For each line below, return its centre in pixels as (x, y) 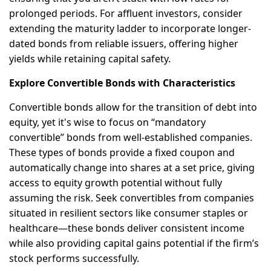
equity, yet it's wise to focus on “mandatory (107, 122)
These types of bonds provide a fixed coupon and (122, 153)
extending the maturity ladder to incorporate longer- (130, 29)
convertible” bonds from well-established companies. (131, 138)
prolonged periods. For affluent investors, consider (126, 14)
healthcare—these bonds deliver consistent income (127, 228)
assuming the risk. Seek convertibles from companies (132, 198)
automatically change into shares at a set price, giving (132, 168)
